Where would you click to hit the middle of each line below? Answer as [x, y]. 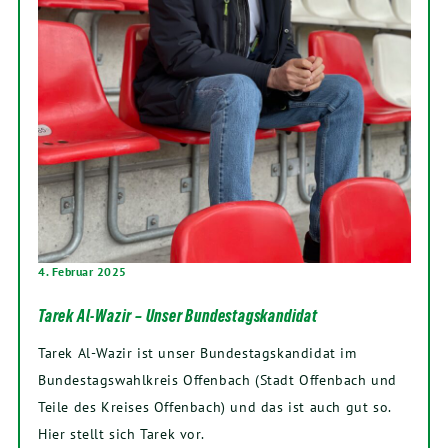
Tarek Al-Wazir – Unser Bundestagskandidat [178, 316]
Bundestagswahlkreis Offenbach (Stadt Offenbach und [218, 380]
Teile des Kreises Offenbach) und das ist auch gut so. [214, 407]
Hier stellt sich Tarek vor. [121, 434]
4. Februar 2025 [82, 272]
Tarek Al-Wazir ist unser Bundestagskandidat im [197, 353]
